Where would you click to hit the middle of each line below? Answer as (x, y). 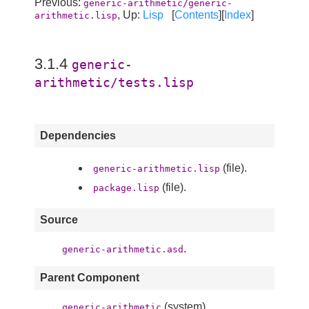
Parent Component (90, 278)
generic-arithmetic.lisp (157, 169)
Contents (197, 14)
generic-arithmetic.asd (123, 250)
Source (59, 220)
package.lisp (126, 188)
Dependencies (78, 136)
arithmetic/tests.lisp (114, 83)
